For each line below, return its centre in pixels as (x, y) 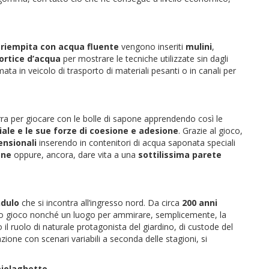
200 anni (200, 202)
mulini (199, 46)
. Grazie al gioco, (210, 130)
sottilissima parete (180, 154)
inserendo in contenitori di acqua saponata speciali (136, 142)
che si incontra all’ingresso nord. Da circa (101, 202)
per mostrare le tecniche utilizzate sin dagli (144, 58)
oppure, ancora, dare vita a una (75, 154)
